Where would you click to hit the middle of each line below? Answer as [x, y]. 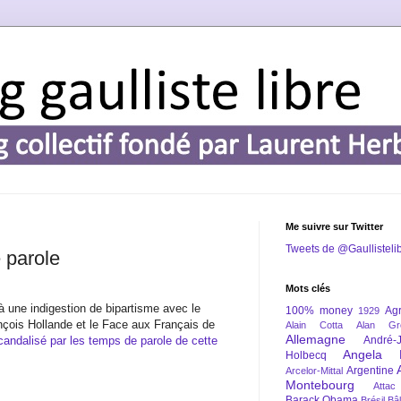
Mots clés [308, 288]
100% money [319, 311]
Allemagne [316, 339]
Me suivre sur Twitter [334, 226]
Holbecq [306, 355]
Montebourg [320, 385]
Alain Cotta [314, 325]
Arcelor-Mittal [314, 371]
